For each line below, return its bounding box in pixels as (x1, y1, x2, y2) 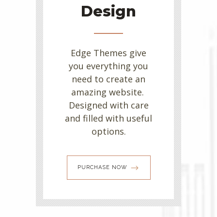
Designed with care (68, 99, 149, 111)
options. (91, 125, 126, 138)
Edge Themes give (71, 47, 146, 59)
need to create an (72, 73, 145, 85)
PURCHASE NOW (77, 164, 127, 171)
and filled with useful (65, 112, 152, 124)
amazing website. (71, 86, 146, 98)
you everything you (69, 60, 148, 72)
